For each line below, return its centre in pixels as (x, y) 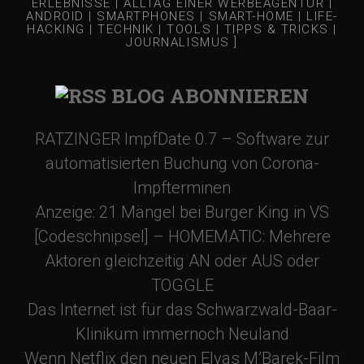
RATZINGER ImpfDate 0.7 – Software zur (182, 139)
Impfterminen (182, 187)
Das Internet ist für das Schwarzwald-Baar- (182, 309)
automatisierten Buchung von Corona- (182, 163)
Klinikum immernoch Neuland (182, 334)
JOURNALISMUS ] (182, 43)
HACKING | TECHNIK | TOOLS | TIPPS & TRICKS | (182, 30)
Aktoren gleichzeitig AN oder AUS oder (182, 260)
